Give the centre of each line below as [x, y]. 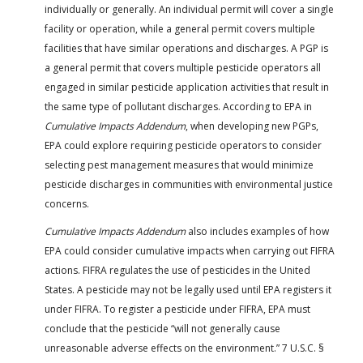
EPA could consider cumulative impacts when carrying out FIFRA [190, 250]
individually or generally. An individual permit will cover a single [189, 9]
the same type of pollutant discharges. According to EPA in [178, 106]
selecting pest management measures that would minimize [179, 164]
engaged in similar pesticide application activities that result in [187, 87]
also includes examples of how [258, 231]
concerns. [67, 203]
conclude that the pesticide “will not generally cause [162, 328]
